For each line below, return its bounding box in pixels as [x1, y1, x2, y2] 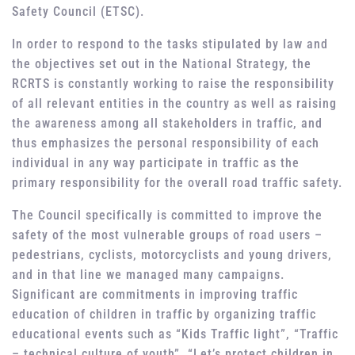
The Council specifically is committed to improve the [12, 208, 323, 223]
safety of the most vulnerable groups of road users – [12, 227, 323, 243]
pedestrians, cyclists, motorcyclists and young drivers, [12, 247, 332, 263]
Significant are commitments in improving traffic [12, 287, 298, 303]
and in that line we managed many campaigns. [12, 267, 284, 283]
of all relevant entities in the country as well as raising [12, 96, 337, 112]
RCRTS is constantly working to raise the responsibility [12, 76, 334, 92]
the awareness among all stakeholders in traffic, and [12, 116, 323, 132]
